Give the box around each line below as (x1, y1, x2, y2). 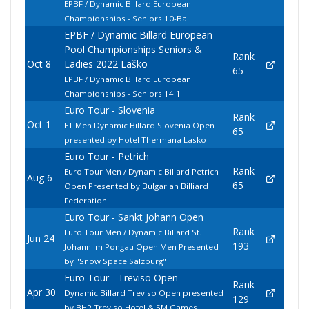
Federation (63, 195, 107, 206)
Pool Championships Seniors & (63, 43, 202, 57)
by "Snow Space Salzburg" (63, 256, 166, 267)
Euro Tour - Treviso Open (63, 271, 178, 285)
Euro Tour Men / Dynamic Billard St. (63, 227, 201, 238)
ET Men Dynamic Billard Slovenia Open (63, 120, 215, 131)
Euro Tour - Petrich (63, 150, 149, 163)
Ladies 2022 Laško (63, 57, 148, 71)
